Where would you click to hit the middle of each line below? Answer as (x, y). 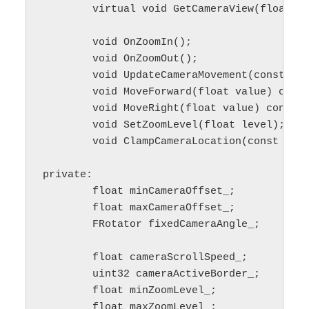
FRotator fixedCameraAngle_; (68, 225)
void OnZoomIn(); (68, 43)
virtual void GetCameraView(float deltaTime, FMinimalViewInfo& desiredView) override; (68, 10)
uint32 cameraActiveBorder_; (68, 275)
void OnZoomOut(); (68, 59)
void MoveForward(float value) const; (68, 92)
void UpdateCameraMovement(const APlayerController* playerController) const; (68, 76)
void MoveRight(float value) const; (68, 109)
